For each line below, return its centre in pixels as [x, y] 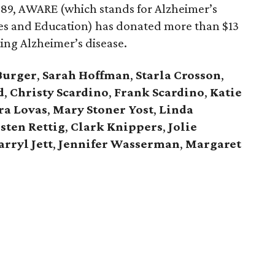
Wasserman [145, 144]
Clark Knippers [117, 126]
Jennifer [83, 144]
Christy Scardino [59, 92]
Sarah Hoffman [86, 75]
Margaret [213, 144]
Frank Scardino [159, 92]
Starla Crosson [178, 75]
